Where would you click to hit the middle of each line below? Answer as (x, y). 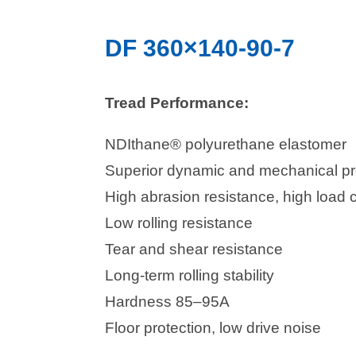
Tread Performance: (177, 103)
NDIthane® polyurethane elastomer (226, 145)
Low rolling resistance (179, 223)
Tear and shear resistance (194, 250)
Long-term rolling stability (190, 276)
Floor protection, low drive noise (213, 328)
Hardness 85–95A (167, 302)
